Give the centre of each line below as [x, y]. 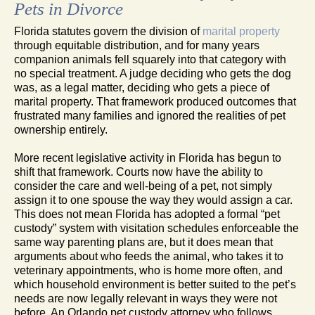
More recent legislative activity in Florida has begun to [148, 157]
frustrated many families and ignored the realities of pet [150, 115]
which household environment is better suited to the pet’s [155, 284]
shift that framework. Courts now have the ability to [139, 172]
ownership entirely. [61, 129]
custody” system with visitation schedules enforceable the [156, 228]
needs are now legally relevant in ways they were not [146, 298]
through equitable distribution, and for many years [137, 45]
